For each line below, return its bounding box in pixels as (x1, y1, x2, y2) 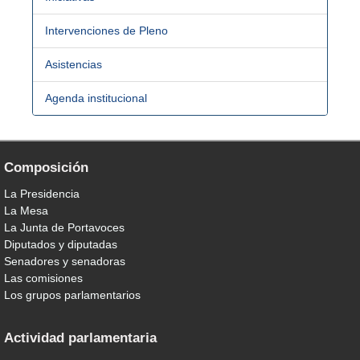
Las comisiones (4, 271, 83, 284)
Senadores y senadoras (4, 254, 125, 268)
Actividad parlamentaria (4, 329, 157, 346)
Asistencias (45, 57, 102, 71)
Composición (4, 159, 88, 175)
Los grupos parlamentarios (4, 288, 141, 301)
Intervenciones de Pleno (45, 23, 168, 37)
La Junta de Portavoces (4, 220, 125, 234)
